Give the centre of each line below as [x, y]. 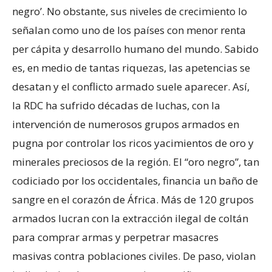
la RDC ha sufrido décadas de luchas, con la [116, 106]
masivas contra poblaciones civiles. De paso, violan [134, 256]
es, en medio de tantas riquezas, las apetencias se [131, 68]
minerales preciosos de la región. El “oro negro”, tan [136, 162]
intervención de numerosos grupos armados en [126, 124]
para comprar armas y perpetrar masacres [115, 237]
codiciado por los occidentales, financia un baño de [135, 181]
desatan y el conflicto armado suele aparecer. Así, [131, 87]
